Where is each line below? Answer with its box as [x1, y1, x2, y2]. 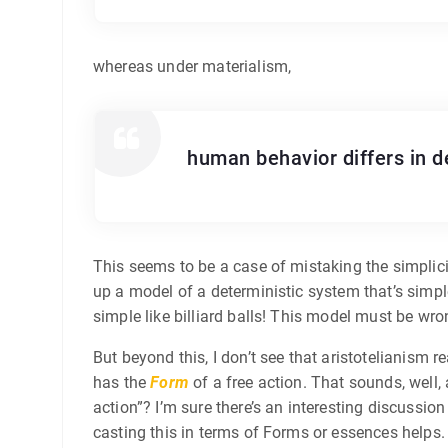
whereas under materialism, [93, 56, 292, 76]
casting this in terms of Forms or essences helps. [93, 422, 445, 442]
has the [93, 372, 151, 392]
